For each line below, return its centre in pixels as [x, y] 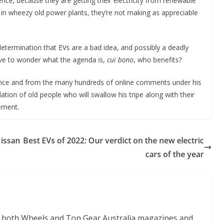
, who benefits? [158, 60]
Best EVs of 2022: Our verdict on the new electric [113, 140]
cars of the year [175, 154]
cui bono [120, 60]
